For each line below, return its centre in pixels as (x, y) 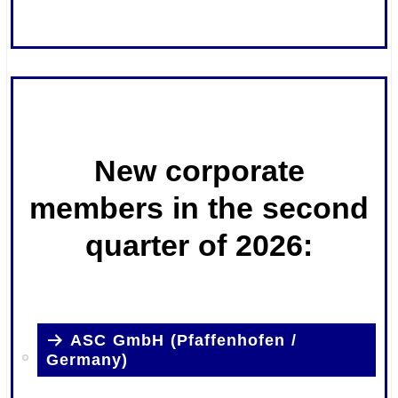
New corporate (199, 170)
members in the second (199, 207)
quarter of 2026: (199, 245)
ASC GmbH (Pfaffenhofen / (184, 340)
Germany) (88, 360)
